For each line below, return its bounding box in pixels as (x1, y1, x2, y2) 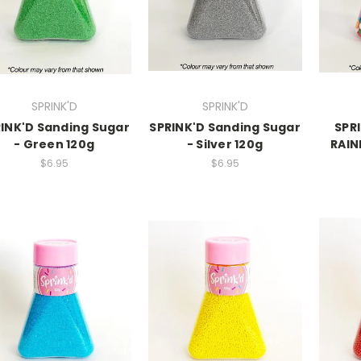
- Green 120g (14, 136, 94, 153)
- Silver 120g (186, 136, 263, 153)
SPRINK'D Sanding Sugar (149, 119, 301, 136)
